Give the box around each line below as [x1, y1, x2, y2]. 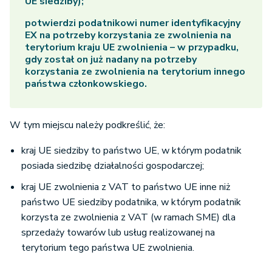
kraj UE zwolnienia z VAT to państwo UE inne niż [21, 180, 230, 194]
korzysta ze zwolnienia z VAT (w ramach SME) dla [21, 211, 236, 225]
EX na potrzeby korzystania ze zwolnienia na [25, 29, 231, 42]
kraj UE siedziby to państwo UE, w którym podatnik [21, 144, 242, 158]
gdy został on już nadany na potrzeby [25, 53, 197, 67]
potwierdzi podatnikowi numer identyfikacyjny [25, 16, 240, 30]
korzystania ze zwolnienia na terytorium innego [25, 65, 245, 79]
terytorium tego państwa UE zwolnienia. [21, 241, 194, 255]
